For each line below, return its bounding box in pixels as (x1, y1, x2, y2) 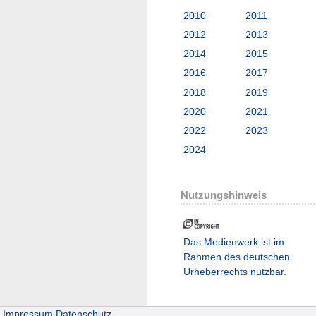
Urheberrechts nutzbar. (183, 266, 286, 278)
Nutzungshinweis (181, 189, 267, 202)
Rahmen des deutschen (183, 251, 290, 263)
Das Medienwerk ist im (183, 236, 284, 248)
